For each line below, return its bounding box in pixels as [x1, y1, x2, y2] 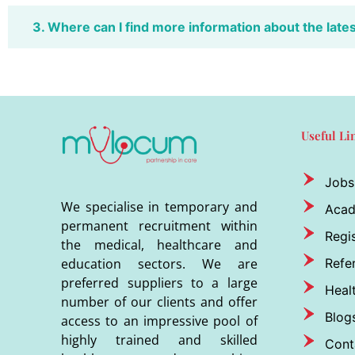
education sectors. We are [61, 255, 258, 273]
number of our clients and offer [61, 293, 258, 311]
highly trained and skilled [61, 331, 258, 349]
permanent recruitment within [61, 217, 258, 235]
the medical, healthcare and [61, 236, 258, 254]
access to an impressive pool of [61, 312, 258, 330]
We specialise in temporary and [61, 198, 258, 216]
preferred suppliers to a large [61, 274, 258, 292]
